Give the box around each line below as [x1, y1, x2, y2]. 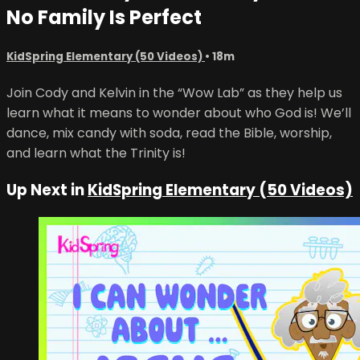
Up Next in [6, 178, 88, 201]
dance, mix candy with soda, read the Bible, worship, [6, 124, 332, 143]
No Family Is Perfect [6, 3, 202, 31]
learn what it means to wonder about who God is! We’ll [6, 104, 351, 123]
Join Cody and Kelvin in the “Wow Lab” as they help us [6, 84, 342, 103]
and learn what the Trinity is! [6, 144, 186, 163]
